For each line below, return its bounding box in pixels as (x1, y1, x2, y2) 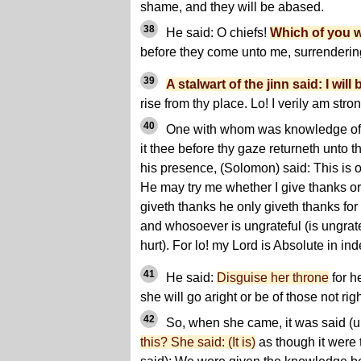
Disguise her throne (217, 271, 329, 285)
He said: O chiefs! (163, 26, 270, 40)
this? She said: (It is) (140, 335, 255, 350)
